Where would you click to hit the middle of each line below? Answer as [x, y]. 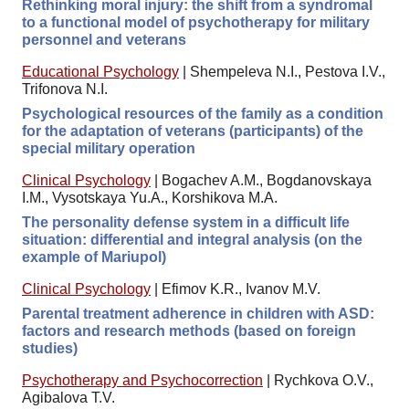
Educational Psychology [100, 71]
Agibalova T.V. [68, 397]
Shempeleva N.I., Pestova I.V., [288, 71]
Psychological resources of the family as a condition [203, 113]
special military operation [109, 148]
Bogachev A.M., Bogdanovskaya [267, 180]
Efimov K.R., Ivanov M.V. [241, 288]
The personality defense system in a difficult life [186, 222]
